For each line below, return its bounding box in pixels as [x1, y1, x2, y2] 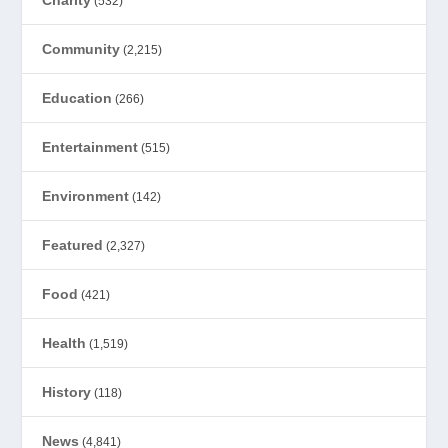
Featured [42, 236, 104, 253]
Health [42, 334, 87, 351]
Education [42, 89, 113, 106]
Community [42, 40, 121, 57]
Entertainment [42, 138, 139, 155]
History [42, 383, 92, 400]
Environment [42, 187, 130, 204]
